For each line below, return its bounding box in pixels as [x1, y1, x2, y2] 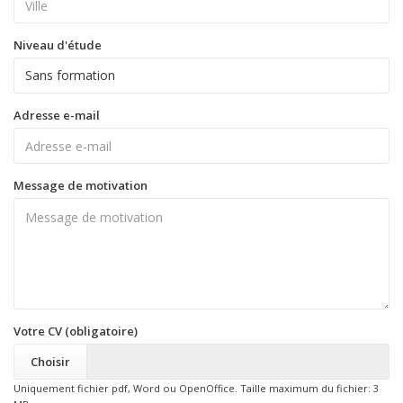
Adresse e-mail [13, 107, 100, 123]
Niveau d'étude [13, 37, 102, 53]
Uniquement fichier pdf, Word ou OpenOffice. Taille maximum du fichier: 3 [13, 381, 379, 395]
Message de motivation [13, 177, 148, 193]
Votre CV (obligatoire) [13, 323, 138, 339]
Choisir [31, 354, 70, 370]
